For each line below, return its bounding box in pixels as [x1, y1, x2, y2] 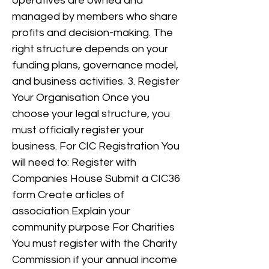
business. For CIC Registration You [12, 141, 180, 152]
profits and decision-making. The [12, 27, 173, 38]
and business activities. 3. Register [12, 76, 180, 87]
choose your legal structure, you [12, 108, 170, 119]
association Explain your [12, 205, 130, 217]
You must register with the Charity [12, 238, 177, 249]
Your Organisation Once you [12, 92, 150, 103]
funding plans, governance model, [12, 59, 178, 71]
